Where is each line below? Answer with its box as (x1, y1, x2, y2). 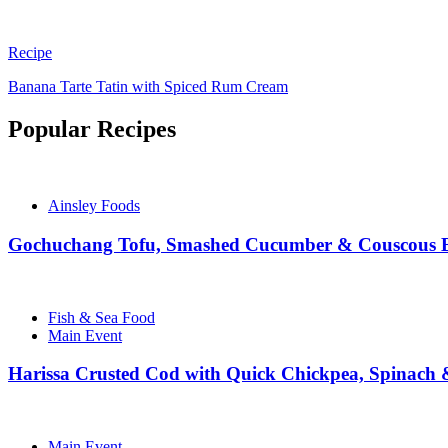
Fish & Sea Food (48, 308, 155, 326)
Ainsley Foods (48, 197, 140, 215)
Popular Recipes (8, 116, 176, 143)
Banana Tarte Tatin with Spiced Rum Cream (8, 78, 288, 96)
